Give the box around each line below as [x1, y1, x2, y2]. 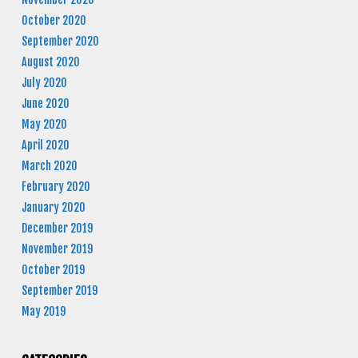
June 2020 [22, 97, 70, 111]
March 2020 [22, 159, 78, 173]
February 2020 [22, 180, 90, 194]
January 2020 [22, 201, 86, 215]
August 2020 [22, 55, 80, 70]
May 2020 [22, 117, 67, 132]
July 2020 [22, 76, 67, 90]
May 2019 [22, 304, 66, 319]
